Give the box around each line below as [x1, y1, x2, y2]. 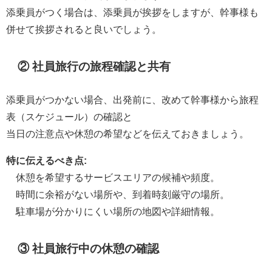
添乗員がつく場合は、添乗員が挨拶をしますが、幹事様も [6, 7, 259, 18]
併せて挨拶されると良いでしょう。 [6, 24, 161, 35]
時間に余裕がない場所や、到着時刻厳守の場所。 [16, 189, 229, 200]
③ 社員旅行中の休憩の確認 [18, 242, 160, 254]
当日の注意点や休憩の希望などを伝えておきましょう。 [6, 129, 249, 139]
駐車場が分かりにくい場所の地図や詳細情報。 [16, 206, 220, 217]
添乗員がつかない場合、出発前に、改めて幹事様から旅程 [6, 95, 259, 105]
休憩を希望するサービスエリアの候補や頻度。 [16, 172, 220, 183]
